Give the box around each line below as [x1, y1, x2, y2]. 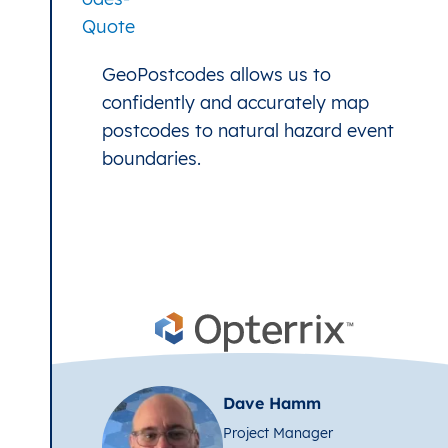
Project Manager [222, 423, 333, 442]
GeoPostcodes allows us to [102, 62, 331, 86]
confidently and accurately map [102, 90, 369, 114]
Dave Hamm [222, 392, 321, 413]
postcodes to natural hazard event [102, 118, 394, 142]
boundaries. [102, 146, 201, 170]
